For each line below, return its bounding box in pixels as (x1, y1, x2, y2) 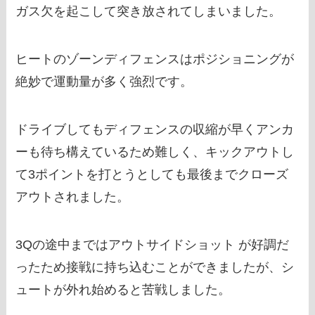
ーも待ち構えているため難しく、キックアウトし (15, 144, 295, 159)
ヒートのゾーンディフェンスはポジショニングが (15, 52, 295, 67)
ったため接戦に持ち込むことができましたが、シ (15, 259, 295, 274)
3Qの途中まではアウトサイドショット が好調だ (15, 237, 290, 252)
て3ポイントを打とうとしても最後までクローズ (15, 167, 289, 181)
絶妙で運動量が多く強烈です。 (15, 75, 193, 89)
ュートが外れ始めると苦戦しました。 (15, 282, 231, 297)
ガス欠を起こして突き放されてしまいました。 (15, 4, 282, 19)
